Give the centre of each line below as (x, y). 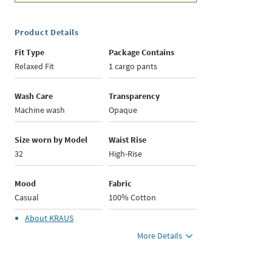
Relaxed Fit (35, 66)
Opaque (123, 110)
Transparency (134, 96)
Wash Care (34, 96)
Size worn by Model (51, 140)
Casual (27, 198)
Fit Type (30, 53)
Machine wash (40, 110)
